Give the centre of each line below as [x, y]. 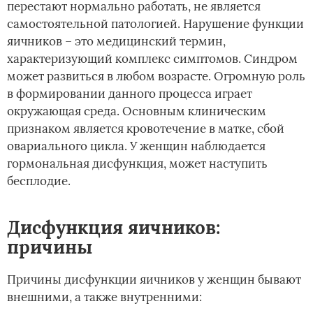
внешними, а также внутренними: [104, 297]
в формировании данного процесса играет [130, 93]
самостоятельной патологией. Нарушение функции [155, 23]
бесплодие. [39, 181]
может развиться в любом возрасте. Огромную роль [156, 76]
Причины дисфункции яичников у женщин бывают [154, 279]
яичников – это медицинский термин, [116, 41]
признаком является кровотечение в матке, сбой [146, 128]
